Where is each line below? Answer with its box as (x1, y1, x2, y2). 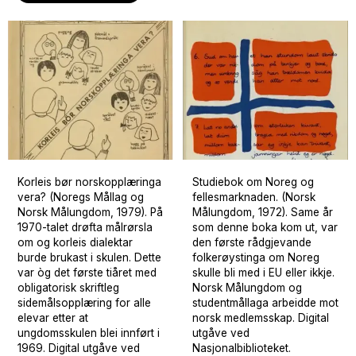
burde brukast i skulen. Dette (17, 250, 161, 264)
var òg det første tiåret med (17, 265, 157, 279)
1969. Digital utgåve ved (17, 341, 140, 354)
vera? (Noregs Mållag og (17, 190, 144, 203)
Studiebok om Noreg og (192, 175, 314, 188)
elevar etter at (17, 311, 88, 324)
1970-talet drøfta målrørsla (17, 220, 153, 234)
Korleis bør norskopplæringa (17, 175, 161, 188)
